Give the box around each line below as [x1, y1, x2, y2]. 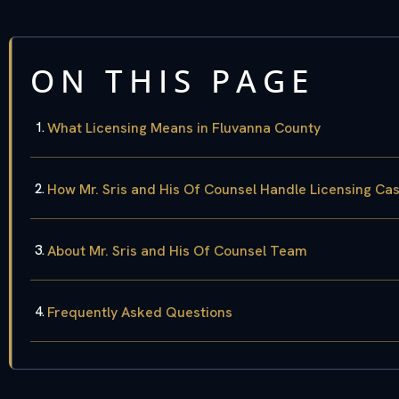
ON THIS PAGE [30, 60, 314, 102]
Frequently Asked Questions [47, 303, 232, 322]
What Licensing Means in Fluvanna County [47, 118, 321, 138]
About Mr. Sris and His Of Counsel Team [47, 241, 307, 261]
